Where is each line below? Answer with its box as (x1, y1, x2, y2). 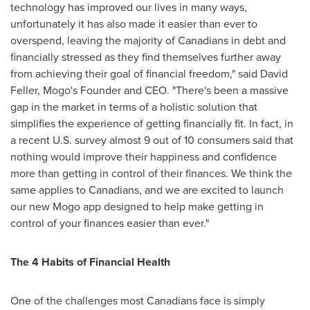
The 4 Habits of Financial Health (10, 253, 170, 270)
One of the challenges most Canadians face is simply (10, 292, 265, 309)
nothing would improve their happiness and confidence (10, 148, 277, 165)
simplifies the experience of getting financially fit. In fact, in (10, 115, 293, 131)
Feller (10, 82, 37, 98)
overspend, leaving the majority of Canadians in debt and (10, 32, 286, 48)
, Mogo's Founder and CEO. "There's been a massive (37, 82, 289, 98)
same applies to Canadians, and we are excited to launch (10, 181, 284, 198)
